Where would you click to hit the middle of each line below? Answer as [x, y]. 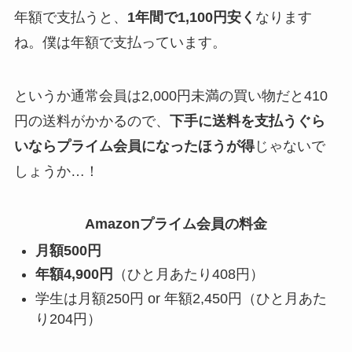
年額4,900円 [74, 275]
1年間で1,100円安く [191, 17]
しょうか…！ [56, 171]
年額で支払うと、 [70, 17]
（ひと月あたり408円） [188, 275]
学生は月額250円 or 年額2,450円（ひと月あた [181, 298]
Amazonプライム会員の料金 [176, 224]
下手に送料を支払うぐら [247, 121]
